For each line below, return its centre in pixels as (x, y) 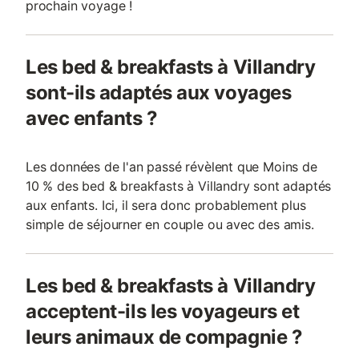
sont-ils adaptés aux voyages (159, 93)
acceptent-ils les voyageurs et (163, 311)
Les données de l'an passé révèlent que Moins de (171, 167)
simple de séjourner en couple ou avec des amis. (170, 224)
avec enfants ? (92, 118)
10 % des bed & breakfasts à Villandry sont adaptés (179, 186)
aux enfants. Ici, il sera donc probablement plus (166, 205)
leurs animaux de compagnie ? (164, 337)
